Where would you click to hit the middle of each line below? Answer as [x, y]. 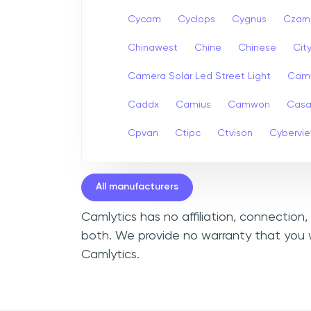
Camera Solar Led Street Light [199, 76]
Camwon [249, 104]
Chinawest [153, 48]
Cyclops [196, 19]
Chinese [257, 48]
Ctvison [235, 133]
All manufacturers [137, 187]
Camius [193, 104]
